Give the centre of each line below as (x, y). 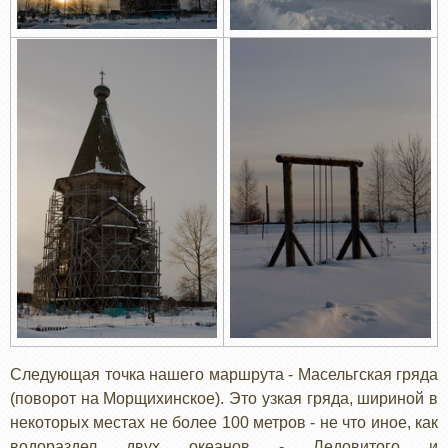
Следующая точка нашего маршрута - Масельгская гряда (224, 374)
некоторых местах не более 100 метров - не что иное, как (224, 422)
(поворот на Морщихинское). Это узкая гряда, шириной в (224, 398)
